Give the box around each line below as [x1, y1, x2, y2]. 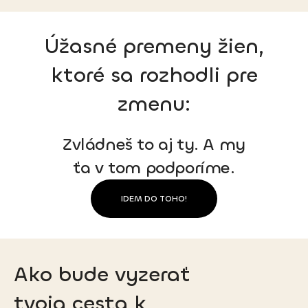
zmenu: [118, 90, 190, 118]
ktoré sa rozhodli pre [50, 61, 258, 89]
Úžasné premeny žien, [44, 32, 264, 60]
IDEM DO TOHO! [121, 192, 187, 204]
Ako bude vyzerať [14, 261, 190, 288]
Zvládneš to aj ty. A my [63, 133, 245, 155]
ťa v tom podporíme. [73, 156, 235, 179]
